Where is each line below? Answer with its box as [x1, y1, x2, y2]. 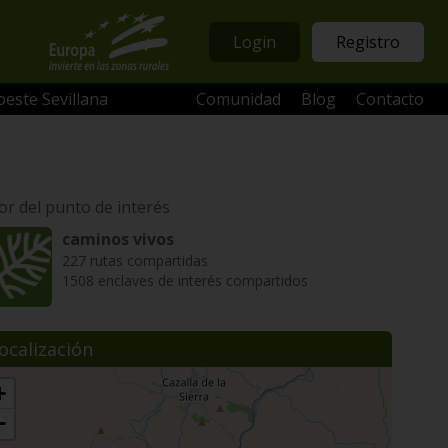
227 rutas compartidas [62, 251, 208, 270]
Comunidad [196, 88, 281, 110]
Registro [336, 30, 400, 53]
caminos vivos [62, 228, 174, 250]
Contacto [356, 88, 424, 110]
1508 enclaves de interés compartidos [62, 271, 308, 290]
